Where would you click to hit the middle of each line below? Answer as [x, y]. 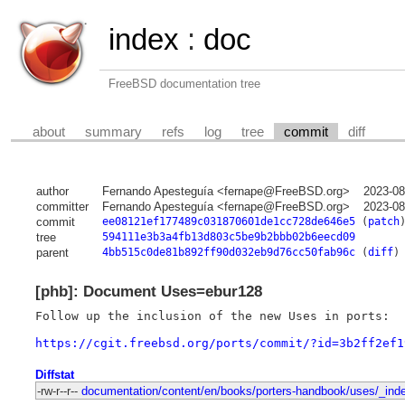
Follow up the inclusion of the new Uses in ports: [212, 316]
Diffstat [54, 374]
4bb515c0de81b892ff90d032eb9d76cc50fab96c [228, 253]
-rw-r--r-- [57, 391]
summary [114, 132]
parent [52, 253]
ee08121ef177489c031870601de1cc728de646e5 [228, 222]
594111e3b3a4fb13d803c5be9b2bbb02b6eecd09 [228, 237]
